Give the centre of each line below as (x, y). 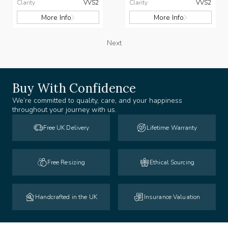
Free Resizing (66, 163)
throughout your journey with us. (64, 110)
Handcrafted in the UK (66, 197)
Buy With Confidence (74, 89)
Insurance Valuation (172, 197)
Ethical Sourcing (172, 163)
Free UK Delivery (66, 128)
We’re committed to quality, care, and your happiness (97, 101)
